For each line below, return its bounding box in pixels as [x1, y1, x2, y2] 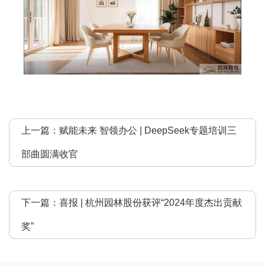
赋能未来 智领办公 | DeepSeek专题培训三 [59, 125, 237, 135]
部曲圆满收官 [21, 148, 78, 159]
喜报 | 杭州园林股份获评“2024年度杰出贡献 [59, 197, 242, 208]
